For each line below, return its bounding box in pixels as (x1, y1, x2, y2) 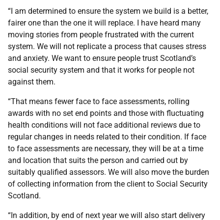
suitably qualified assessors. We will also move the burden (8, 167, 209, 177)
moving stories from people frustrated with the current (8, 30, 194, 39)
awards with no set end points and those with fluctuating (8, 109, 204, 118)
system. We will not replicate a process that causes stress (8, 42, 206, 51)
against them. (8, 77, 55, 86)
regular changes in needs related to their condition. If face (8, 132, 206, 141)
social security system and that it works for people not (8, 65, 194, 75)
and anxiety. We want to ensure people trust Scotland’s (8, 54, 196, 63)
